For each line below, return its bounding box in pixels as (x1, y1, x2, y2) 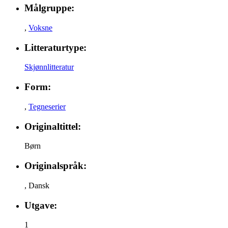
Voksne (28, 23, 52, 33)
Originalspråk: (24, 160, 87, 172)
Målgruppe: (24, 3, 74, 14)
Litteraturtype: (24, 42, 87, 53)
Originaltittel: (24, 121, 81, 132)
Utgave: (24, 199, 57, 211)
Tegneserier (28, 102, 66, 111)
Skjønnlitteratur (24, 63, 74, 72)
